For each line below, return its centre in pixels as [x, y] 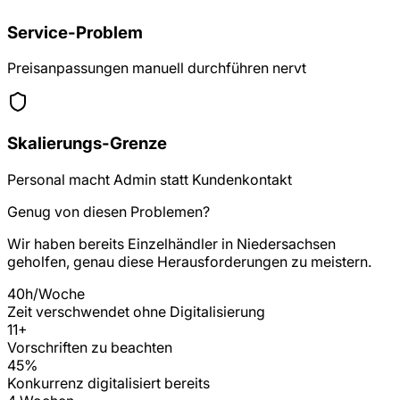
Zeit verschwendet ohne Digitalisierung [136, 311]
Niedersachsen [286, 243]
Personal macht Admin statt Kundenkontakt [150, 179]
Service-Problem [75, 32]
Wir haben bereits [67, 243]
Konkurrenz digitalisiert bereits [108, 383]
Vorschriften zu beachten [90, 347]
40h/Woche [46, 293]
